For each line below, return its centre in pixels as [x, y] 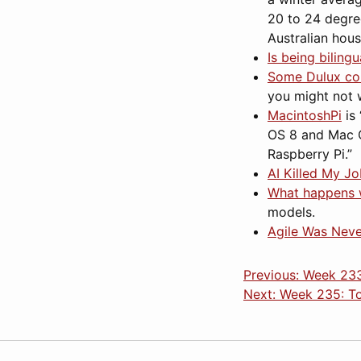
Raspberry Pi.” [310, 154]
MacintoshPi [305, 116]
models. [291, 212]
